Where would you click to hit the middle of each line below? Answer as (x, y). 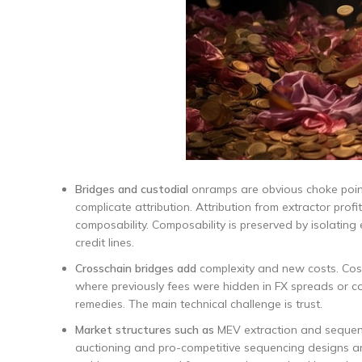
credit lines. (105, 242)
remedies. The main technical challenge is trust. (199, 304)
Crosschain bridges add (136, 268)
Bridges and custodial (132, 189)
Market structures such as (145, 330)
